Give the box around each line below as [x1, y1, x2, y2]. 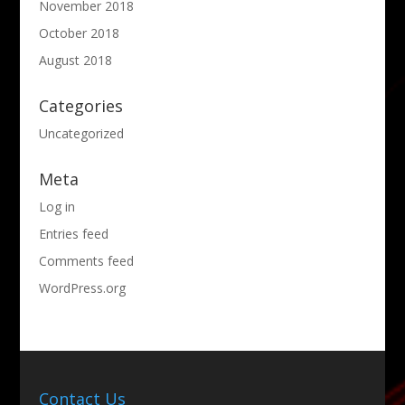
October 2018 [38, 24, 119, 42]
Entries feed [38, 225, 108, 243]
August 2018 [38, 52, 112, 70]
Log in [38, 198, 75, 216]
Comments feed [38, 252, 134, 270]
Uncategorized [38, 125, 124, 143]
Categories [38, 95, 123, 118]
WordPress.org [38, 279, 126, 297]
